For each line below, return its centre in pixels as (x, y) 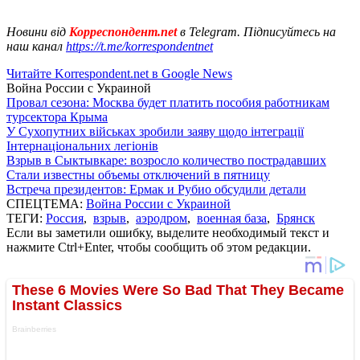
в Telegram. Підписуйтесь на (258, 31)
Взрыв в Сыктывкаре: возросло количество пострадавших (166, 160)
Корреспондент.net (123, 31)
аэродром (162, 218)
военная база (232, 218)
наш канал (36, 46)
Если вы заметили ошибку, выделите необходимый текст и (168, 232)
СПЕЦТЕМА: (46, 203)
